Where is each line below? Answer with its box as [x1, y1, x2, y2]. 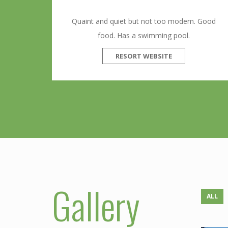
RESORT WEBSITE [115, 51, 172, 61]
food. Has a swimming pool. [97, 31, 190, 41]
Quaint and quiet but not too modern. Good [71, 16, 216, 26]
